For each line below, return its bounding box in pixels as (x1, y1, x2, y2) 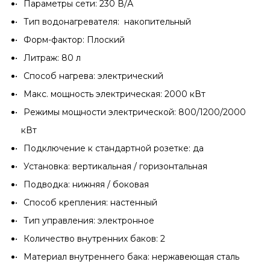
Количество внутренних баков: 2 (24, 233, 165, 244)
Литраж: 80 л (24, 52, 81, 63)
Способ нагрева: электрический (24, 71, 163, 81)
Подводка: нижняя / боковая (24, 179, 149, 190)
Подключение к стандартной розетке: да (24, 143, 204, 154)
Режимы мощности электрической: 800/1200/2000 (24, 107, 246, 118)
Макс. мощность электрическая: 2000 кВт (24, 89, 206, 99)
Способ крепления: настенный (24, 197, 157, 208)
